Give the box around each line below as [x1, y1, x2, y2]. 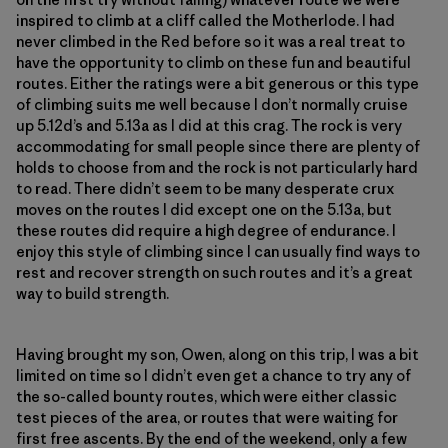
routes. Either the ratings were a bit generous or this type [16, 73, 419, 93]
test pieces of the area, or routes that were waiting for [16, 407, 398, 427]
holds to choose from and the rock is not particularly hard [16, 157, 418, 177]
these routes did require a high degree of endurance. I [16, 220, 396, 240]
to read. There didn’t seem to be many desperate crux [16, 178, 394, 198]
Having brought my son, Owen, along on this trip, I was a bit [16, 344, 419, 364]
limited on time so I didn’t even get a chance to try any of [16, 365, 411, 385]
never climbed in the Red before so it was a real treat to [16, 31, 405, 51]
